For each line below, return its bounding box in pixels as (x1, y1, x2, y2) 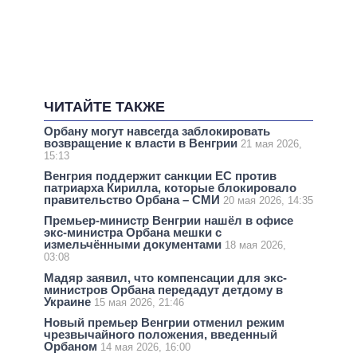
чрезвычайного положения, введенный (44, 327, 277, 341)
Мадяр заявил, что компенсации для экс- (44, 270, 287, 284)
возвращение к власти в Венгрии (44, 135, 241, 150)
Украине (44, 294, 94, 308)
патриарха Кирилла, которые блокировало (44, 181, 296, 195)
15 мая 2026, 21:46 (94, 296, 184, 308)
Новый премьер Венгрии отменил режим (44, 315, 284, 329)
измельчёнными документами (44, 237, 225, 252)
